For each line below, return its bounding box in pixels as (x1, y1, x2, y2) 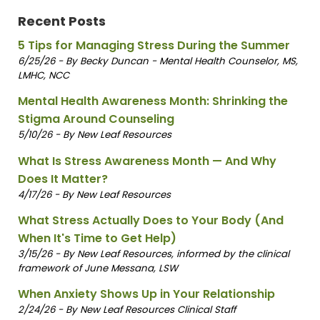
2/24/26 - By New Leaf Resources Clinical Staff (17, 303, 236, 317)
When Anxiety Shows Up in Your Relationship (17, 286, 275, 303)
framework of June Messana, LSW (17, 261, 178, 275)
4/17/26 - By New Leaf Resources (17, 187, 171, 201)
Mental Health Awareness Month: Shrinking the (17, 93, 288, 110)
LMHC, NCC (17, 69, 69, 83)
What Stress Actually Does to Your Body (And (17, 212, 284, 229)
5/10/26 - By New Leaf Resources (17, 128, 171, 142)
